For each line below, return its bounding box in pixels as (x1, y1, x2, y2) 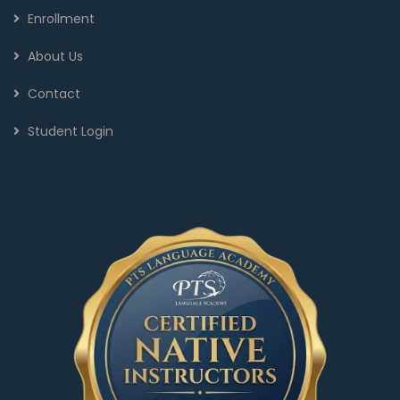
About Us (28, 46, 83, 65)
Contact (28, 84, 80, 103)
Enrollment (28, 9, 95, 28)
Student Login (28, 121, 113, 140)
